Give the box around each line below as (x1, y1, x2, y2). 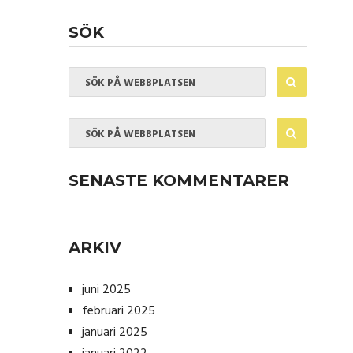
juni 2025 (82, 280, 131, 300)
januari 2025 (82, 322, 147, 343)
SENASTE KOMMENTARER (69, 171, 289, 190)
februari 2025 (82, 301, 155, 321)
